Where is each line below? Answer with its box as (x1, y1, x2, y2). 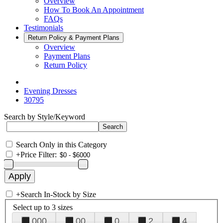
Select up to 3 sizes (13, 203, 73, 212)
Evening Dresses (24, 87, 77, 95)
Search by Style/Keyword (4, 112, 85, 121)
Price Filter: (20, 150, 57, 159)
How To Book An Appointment (44, 5, 144, 14)
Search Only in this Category (16, 140, 107, 149)
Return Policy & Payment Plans (28, 34, 119, 41)
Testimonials (24, 23, 63, 32)
